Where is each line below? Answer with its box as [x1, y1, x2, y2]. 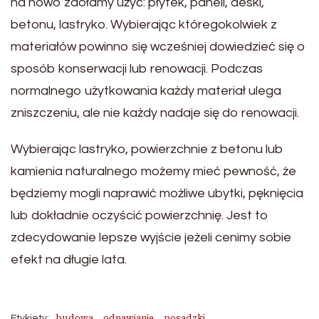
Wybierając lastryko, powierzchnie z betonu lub [11, 142, 283, 156]
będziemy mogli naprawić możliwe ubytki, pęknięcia [11, 186, 303, 200]
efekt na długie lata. [11, 252, 127, 266]
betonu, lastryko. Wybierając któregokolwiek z [11, 17, 277, 31]
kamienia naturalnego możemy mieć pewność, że [11, 164, 296, 178]
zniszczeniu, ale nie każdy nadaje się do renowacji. [11, 105, 299, 120]
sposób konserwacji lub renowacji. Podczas [11, 61, 263, 75]
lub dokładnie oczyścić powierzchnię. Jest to [11, 208, 268, 222]
